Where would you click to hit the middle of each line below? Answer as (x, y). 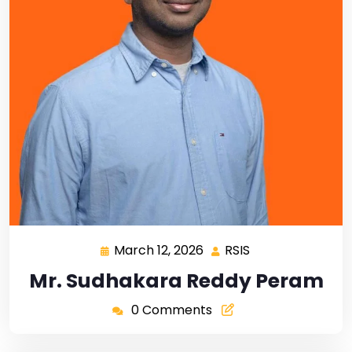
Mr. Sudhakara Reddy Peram (176, 281)
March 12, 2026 (159, 251)
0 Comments (171, 310)
